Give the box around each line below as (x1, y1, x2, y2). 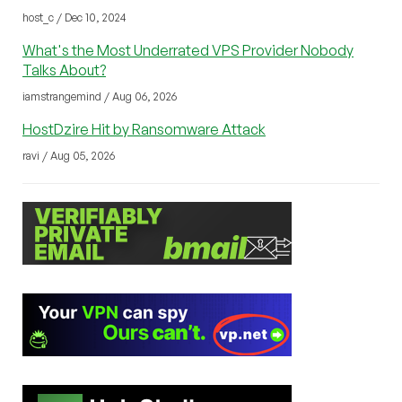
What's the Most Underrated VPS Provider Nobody (22, 41, 354, 60)
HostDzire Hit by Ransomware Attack (22, 120, 266, 139)
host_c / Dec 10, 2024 (22, 11, 127, 25)
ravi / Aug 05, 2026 (22, 149, 115, 163)
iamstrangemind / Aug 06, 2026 (22, 90, 177, 104)
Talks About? (22, 61, 106, 80)
